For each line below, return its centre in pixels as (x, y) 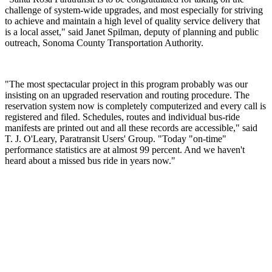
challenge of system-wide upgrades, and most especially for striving (134, 10)
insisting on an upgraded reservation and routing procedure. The (127, 95)
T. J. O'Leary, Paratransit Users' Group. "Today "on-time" (116, 139)
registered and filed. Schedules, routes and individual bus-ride (122, 117)
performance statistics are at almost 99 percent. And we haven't (125, 150)
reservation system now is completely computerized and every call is (135, 106)
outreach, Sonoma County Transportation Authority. (104, 43)
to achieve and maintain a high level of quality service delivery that (132, 21)
